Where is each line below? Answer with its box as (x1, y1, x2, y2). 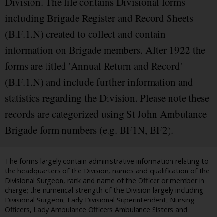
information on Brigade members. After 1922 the (5, 43, 205, 57)
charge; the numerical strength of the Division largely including (5, 186, 203, 195)
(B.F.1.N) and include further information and (5, 75, 193, 89)
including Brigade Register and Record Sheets (5, 11, 193, 25)
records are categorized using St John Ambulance (5, 107, 207, 121)
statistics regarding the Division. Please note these (5, 91, 209, 105)
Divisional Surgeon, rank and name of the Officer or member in (5, 176, 204, 186)
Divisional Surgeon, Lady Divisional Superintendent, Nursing (5, 195, 195, 205)
